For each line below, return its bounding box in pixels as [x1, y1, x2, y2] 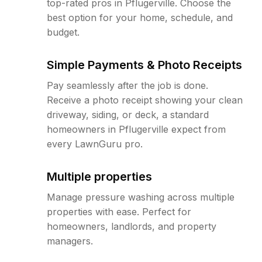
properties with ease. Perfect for [47, 206, 191, 218]
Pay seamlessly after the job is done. [47, 80, 208, 91]
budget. [47, 26, 80, 38]
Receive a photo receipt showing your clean [47, 94, 243, 106]
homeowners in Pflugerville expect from [47, 123, 226, 135]
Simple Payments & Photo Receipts [47, 58, 242, 72]
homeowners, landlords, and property [47, 220, 216, 232]
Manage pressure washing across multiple [47, 191, 235, 203]
